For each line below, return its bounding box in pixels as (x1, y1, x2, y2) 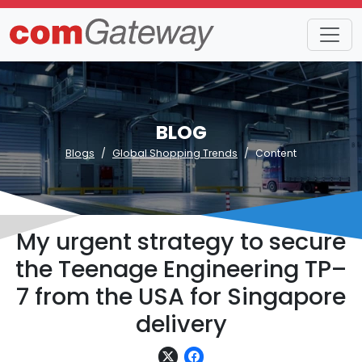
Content (255, 146, 297, 160)
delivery (135, 308, 227, 340)
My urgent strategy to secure (16, 225, 346, 258)
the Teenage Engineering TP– (15, 253, 347, 285)
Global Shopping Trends (112, 146, 238, 160)
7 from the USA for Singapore (16, 280, 346, 313)
